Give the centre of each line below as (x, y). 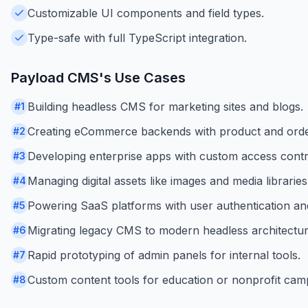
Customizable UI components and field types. (146, 13)
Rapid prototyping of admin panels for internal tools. (164, 255)
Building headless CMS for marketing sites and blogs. (165, 106)
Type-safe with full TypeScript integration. (137, 37)
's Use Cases (142, 77)
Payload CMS (55, 77)
